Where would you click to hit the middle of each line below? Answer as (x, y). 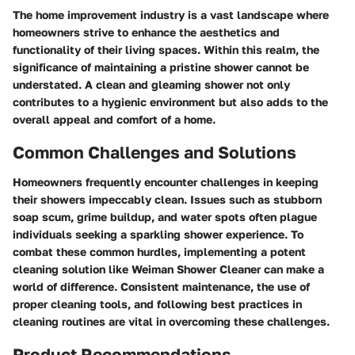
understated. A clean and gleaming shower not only (151, 84)
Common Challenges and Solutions (155, 152)
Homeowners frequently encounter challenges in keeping (166, 182)
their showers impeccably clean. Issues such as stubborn (167, 199)
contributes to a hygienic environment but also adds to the (170, 101)
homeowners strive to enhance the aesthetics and (146, 32)
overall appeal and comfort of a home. (114, 119)
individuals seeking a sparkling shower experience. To (158, 234)
